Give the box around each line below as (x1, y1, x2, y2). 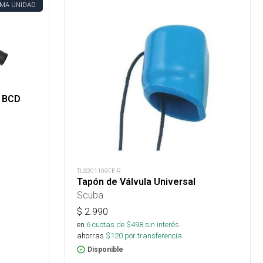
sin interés (145, 219, 180, 230)
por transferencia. (123, 230, 184, 241)
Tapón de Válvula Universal (77, 176, 196, 187)
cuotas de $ (90, 219, 131, 230)
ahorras (77, 230, 104, 241)
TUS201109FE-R (77, 167, 122, 175)
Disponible (87, 245, 124, 254)
